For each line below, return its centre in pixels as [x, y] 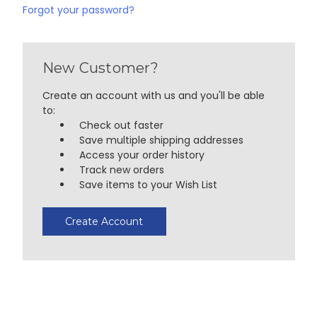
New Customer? [100, 68]
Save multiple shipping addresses [162, 140]
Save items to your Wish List [149, 184]
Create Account [104, 221]
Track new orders [122, 169]
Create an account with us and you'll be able [153, 95]
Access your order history [142, 155]
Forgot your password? [78, 10]
